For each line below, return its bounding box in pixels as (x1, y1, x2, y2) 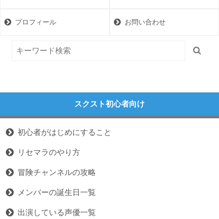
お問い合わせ (125, 18, 166, 26)
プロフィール (15, 18, 56, 26)
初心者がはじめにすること (18, 128, 111, 137)
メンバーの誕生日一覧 (18, 188, 96, 197)
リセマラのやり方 (18, 148, 80, 157)
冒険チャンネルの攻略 (18, 168, 96, 177)
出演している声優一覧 (18, 208, 96, 217)
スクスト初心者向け (74, 100, 145, 109)
